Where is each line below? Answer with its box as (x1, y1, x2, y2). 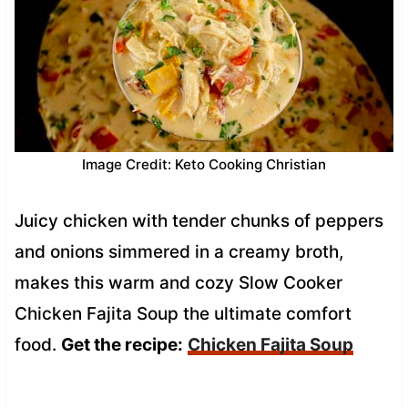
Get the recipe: (60, 333, 183, 355)
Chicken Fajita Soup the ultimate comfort (14, 302, 352, 324)
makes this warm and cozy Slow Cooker (14, 271, 342, 293)
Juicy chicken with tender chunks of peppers (14, 209, 383, 231)
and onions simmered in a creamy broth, (14, 240, 343, 262)
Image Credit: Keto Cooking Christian (82, 155, 326, 173)
